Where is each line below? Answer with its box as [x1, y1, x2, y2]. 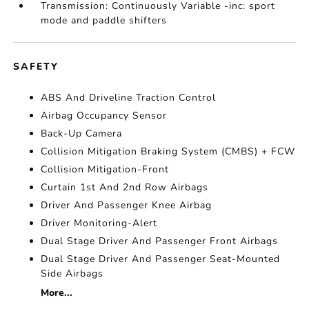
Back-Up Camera [41, 127, 123, 141]
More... [41, 286, 73, 300]
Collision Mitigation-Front [41, 163, 170, 177]
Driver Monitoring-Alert [41, 217, 158, 230]
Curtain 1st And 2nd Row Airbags [41, 181, 209, 195]
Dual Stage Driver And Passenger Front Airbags [41, 235, 279, 248]
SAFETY [13, 60, 59, 74]
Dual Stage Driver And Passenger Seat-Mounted [41, 252, 281, 266]
